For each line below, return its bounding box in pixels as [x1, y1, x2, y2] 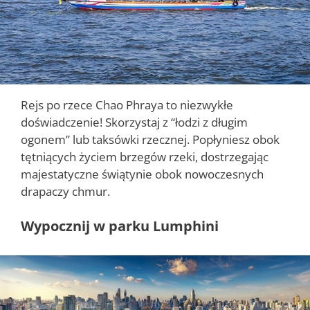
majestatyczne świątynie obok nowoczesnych [21, 166, 264, 183]
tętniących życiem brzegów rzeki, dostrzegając [21, 149, 268, 165]
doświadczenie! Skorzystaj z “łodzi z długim [21, 114, 248, 131]
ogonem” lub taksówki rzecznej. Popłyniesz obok [21, 131, 280, 148]
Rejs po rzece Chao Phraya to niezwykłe [21, 97, 233, 113]
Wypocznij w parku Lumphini [21, 216, 219, 235]
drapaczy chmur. [21, 183, 110, 200]
